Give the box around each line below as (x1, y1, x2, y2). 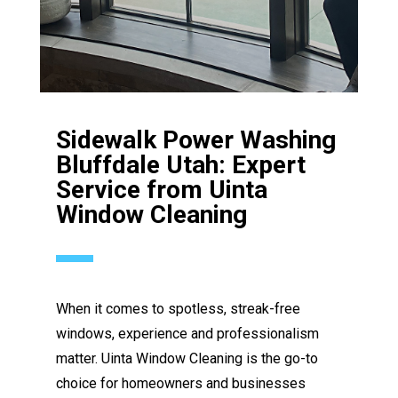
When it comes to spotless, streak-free (56, 299, 301, 317)
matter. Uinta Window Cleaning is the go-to (56, 349, 319, 367)
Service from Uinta (56, 174, 268, 204)
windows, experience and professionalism (56, 324, 320, 342)
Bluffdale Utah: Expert (56, 149, 306, 179)
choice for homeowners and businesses (56, 374, 306, 392)
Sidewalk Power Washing (56, 124, 337, 155)
